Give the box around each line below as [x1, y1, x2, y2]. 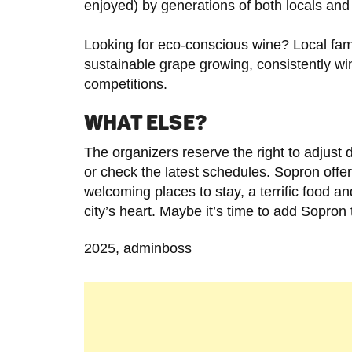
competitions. [84, 76, 167, 92]
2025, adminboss [84, 240, 192, 256]
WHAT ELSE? [84, 111, 207, 135]
